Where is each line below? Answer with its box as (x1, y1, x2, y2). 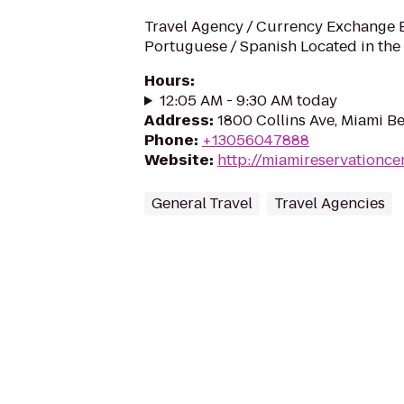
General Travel (151, 193, 252, 214)
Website (144, 150, 209, 170)
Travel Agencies (274, 193, 385, 214)
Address (144, 110, 209, 131)
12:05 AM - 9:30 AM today (159, 90, 337, 111)
